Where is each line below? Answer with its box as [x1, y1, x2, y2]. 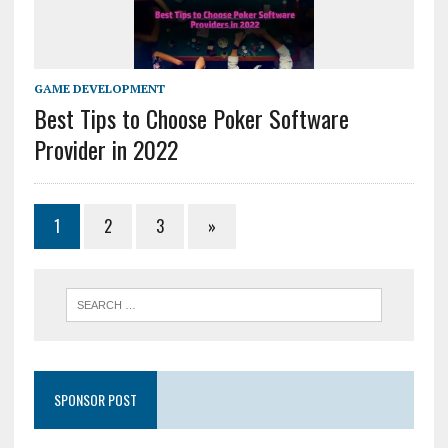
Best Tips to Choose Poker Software [33, 99, 349, 136]
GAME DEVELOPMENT [33, 80, 165, 96]
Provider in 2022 [33, 130, 178, 167]
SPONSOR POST [53, 389, 137, 410]
